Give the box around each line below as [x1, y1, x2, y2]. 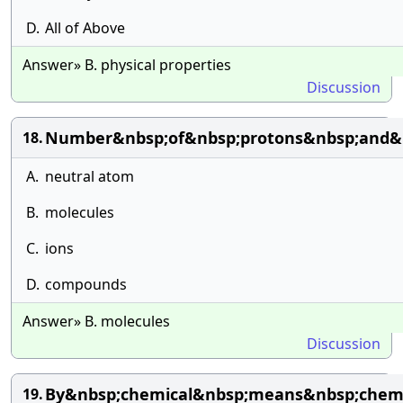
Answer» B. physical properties [22, 55, 231, 75]
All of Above [45, 18, 125, 38]
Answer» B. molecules [22, 311, 170, 331]
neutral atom [45, 166, 134, 186]
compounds [45, 274, 127, 294]
